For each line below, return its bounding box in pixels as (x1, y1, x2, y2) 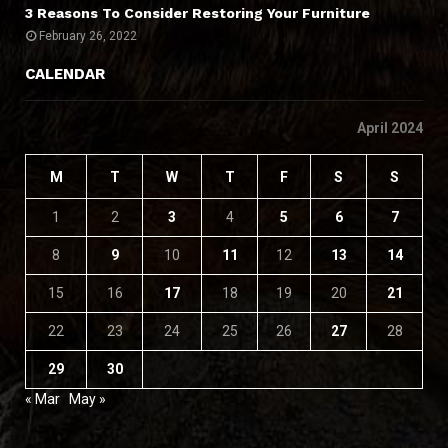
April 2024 (357, 119, 423, 136)
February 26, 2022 (39, 28, 137, 43)
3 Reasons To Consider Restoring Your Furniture (25, 4, 370, 21)
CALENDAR (25, 64, 105, 83)
